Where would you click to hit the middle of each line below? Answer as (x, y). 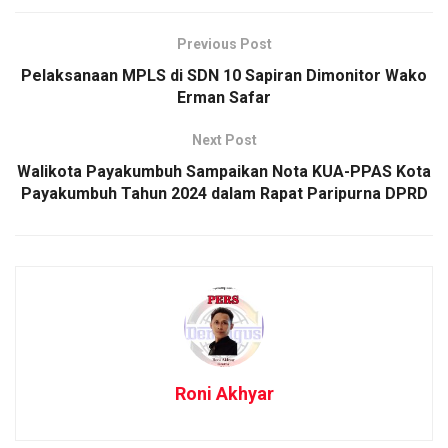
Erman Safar (224, 97)
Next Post (224, 139)
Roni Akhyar (224, 393)
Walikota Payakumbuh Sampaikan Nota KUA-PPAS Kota (224, 171)
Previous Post (224, 43)
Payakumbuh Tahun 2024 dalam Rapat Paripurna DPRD (224, 193)
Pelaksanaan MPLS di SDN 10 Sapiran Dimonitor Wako (224, 75)
